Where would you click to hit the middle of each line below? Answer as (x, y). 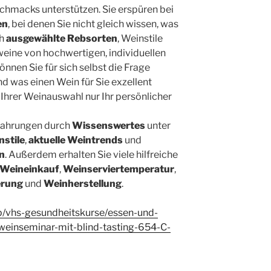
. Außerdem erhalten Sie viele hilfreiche (91, 154)
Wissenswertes (109, 125)
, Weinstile (140, 38)
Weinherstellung (83, 183)
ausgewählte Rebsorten (62, 38)
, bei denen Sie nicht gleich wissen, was (93, 24)
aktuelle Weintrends (76, 140)
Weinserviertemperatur (119, 169)
